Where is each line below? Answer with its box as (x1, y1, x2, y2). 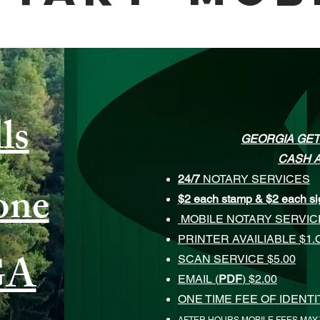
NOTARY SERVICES (199, 172, 310, 186)
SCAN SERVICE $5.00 (177, 252, 296, 266)
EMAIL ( (177, 272, 219, 286)
